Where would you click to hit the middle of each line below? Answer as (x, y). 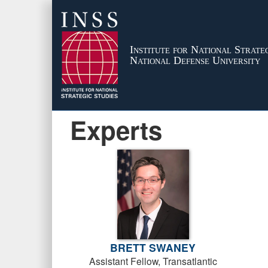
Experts (116, 130)
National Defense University (195, 60)
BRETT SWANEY (153, 247)
